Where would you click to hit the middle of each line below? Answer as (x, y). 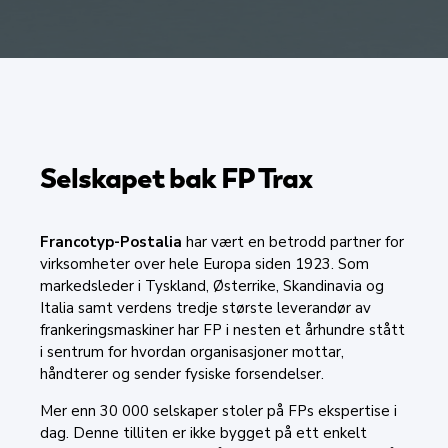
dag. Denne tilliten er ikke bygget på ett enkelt (203, 432)
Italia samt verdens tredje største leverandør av (205, 307)
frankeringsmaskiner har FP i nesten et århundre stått (222, 329)
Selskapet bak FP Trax (176, 177)
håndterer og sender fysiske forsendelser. (182, 373)
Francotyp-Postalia (111, 241)
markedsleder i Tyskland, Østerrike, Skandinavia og (212, 285)
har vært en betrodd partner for (293, 241)
